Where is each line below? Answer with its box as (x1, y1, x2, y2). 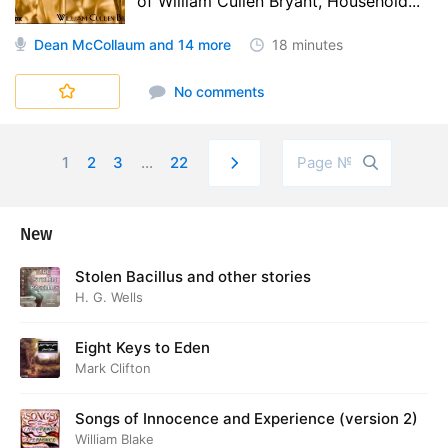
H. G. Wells (75, 289, 143, 305)
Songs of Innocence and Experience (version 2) (75, 409, 418, 428)
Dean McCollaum (34, 36, 145, 53)
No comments (169, 83, 265, 100)
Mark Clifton (75, 360, 151, 376)
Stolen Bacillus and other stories (75, 267, 311, 286)
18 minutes (272, 36, 343, 53)
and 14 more (145, 36, 231, 53)
